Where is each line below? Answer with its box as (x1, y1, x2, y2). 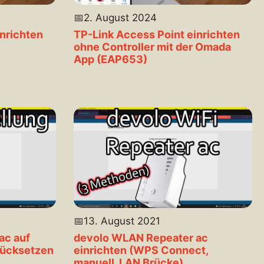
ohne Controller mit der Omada (73, 41, 231, 54)
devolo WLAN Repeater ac (73, 232, 208, 245)
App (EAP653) (73, 53, 147, 66)
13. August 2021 (83, 215, 160, 227)
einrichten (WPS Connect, (73, 244, 208, 257)
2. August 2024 (83, 12, 157, 24)
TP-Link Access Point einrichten (73, 28, 240, 41)
